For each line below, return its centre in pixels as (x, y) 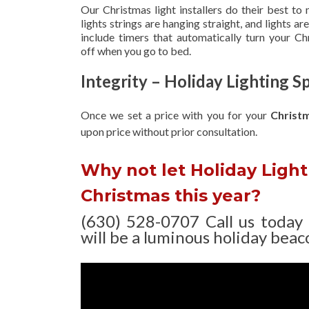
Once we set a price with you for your (176, 114)
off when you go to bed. (136, 50)
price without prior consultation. (182, 131)
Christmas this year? (171, 195)
